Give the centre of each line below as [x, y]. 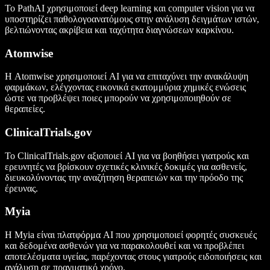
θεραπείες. [25, 109]
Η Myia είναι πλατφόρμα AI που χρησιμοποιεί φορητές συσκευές [131, 235]
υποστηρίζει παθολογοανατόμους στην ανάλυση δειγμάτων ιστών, [132, 19]
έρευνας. [21, 188]
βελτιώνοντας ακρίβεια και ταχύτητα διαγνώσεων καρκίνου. [119, 30]
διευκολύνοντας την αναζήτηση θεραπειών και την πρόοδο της [124, 177]
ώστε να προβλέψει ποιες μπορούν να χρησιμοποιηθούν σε [118, 98]
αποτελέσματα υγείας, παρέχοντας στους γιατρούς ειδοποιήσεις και [133, 257]
